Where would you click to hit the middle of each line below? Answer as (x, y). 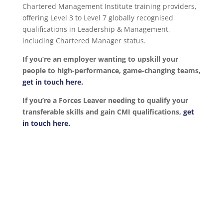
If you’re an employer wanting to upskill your (100, 59)
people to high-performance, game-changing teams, (111, 70)
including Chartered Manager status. (84, 40)
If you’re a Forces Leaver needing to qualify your (105, 100)
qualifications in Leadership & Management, (96, 29)
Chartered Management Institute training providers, (109, 6)
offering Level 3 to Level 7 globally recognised (98, 17)
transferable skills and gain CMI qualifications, (103, 111)
